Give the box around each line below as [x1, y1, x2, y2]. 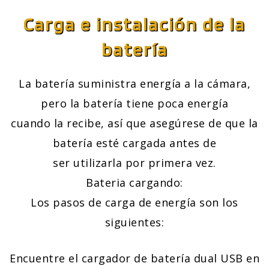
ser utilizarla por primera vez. [53, 156, 216, 171]
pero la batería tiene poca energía [41, 96, 228, 111]
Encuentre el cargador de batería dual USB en [10, 251, 259, 266]
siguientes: [104, 215, 165, 230]
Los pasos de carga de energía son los [31, 195, 238, 210]
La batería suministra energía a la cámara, [19, 76, 250, 91]
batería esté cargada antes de [52, 136, 217, 151]
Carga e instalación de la [23, 13, 246, 35]
